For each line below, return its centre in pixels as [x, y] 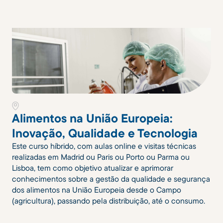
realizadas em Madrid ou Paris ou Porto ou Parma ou [101, 157]
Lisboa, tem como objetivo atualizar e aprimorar [93, 167]
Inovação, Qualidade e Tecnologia [105, 133]
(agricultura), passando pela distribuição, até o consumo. [109, 200]
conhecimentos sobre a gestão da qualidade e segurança [111, 178]
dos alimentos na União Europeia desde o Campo [97, 189]
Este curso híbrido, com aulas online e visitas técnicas [104, 146]
